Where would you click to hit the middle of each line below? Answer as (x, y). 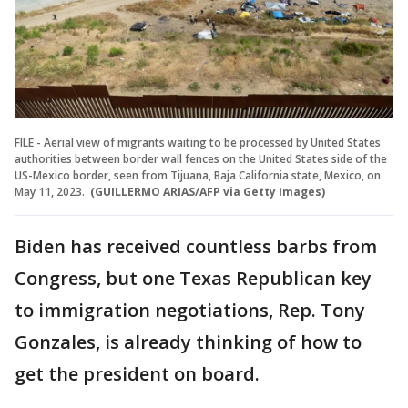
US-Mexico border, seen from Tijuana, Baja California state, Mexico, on (198, 176)
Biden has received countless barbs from (196, 247)
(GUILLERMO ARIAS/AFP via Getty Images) (208, 192)
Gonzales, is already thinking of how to (188, 342)
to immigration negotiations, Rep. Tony (190, 311)
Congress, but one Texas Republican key (193, 279)
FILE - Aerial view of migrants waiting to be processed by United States (198, 143)
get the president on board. (137, 374)
